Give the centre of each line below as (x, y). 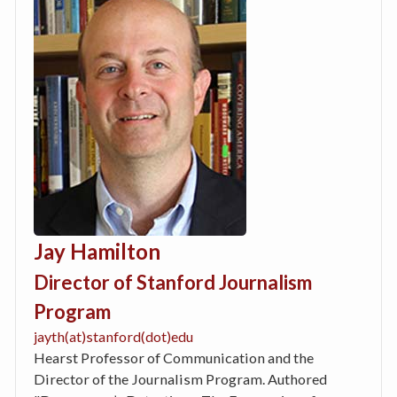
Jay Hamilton (97, 251)
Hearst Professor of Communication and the (174, 357)
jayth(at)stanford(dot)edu (113, 336)
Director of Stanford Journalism (173, 282)
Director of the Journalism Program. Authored (180, 378)
